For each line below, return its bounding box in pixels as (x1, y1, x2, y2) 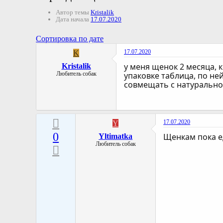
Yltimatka (99, 132, 133, 141)
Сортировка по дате (36, 34, 104, 43)
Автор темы (56, 8, 89, 16)
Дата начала (56, 15, 89, 23)
